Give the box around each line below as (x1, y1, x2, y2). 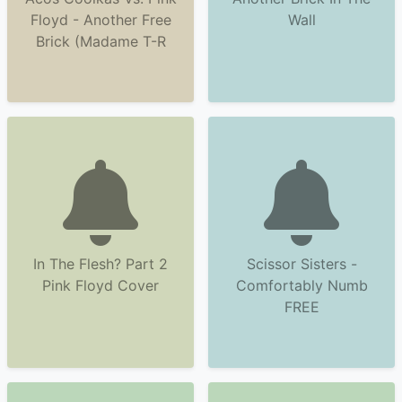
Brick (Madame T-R (35, 32, 166, 50)
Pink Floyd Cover (42, 276, 159, 294)
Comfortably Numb (235, 276, 368, 294)
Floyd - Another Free (30, 11, 171, 29)
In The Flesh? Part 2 (33, 255, 168, 273)
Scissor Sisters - (246, 255, 357, 273)
